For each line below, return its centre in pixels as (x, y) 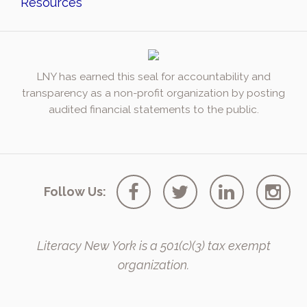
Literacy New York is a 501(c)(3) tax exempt (153, 246)
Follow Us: (75, 192)
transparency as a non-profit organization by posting (153, 94)
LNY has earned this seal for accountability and (153, 77)
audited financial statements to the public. (153, 110)
